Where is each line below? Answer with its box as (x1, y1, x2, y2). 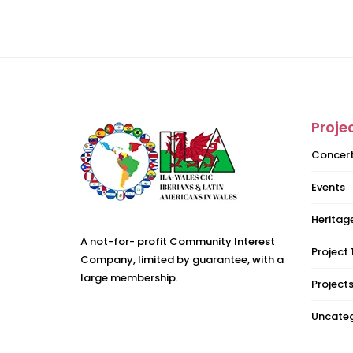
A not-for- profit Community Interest (80, 234, 275, 249)
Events (310, 180, 345, 195)
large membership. (80, 270, 178, 285)
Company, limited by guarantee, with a (80, 252, 284, 267)
